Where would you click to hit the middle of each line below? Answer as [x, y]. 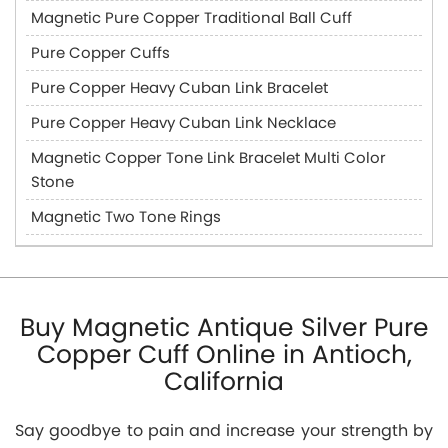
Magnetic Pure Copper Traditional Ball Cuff [191, 17]
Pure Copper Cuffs [100, 52]
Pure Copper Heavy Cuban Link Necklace [183, 122]
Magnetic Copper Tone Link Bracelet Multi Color [208, 157]
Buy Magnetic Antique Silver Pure [224, 327]
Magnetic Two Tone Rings [126, 216]
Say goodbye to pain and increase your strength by [224, 430]
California [224, 381]
